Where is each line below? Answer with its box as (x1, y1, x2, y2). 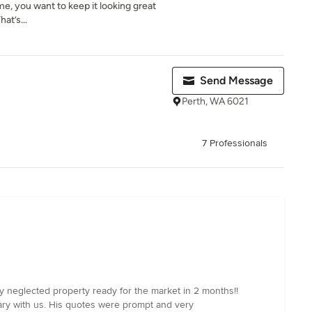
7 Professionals (202, 137, 267, 149)
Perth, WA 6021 (182, 95, 249, 107)
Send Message (200, 74, 273, 87)
